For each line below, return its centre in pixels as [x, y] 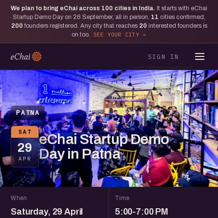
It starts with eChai [182, 8]
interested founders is [177, 26]
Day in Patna [80, 154]
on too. [81, 35]
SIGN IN [163, 56]
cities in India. [135, 8]
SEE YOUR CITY [116, 35]
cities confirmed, [182, 17]
